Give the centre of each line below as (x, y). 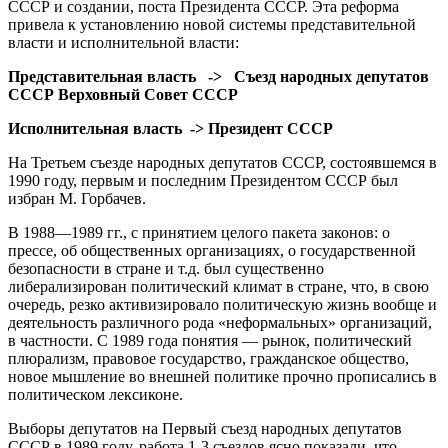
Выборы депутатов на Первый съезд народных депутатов (205, 428)
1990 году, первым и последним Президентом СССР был (203, 180)
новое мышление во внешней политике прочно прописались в (222, 376)
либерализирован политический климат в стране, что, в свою (218, 286)
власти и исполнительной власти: (123, 42)
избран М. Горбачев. (77, 198)
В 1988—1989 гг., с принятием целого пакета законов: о (199, 232)
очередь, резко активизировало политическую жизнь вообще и (222, 304)
